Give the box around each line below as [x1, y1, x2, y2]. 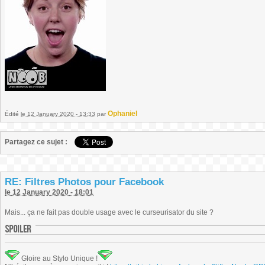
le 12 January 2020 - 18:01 [5, 188, 93, 196]
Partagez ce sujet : [5, 138, 67, 146]
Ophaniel [108, 109, 137, 118]
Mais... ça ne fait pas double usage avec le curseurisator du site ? [5, 208, 214, 216]
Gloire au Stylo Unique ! [20, 254, 98, 263]
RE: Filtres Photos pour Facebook [5, 176, 164, 188]
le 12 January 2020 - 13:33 [21, 111, 95, 117]
